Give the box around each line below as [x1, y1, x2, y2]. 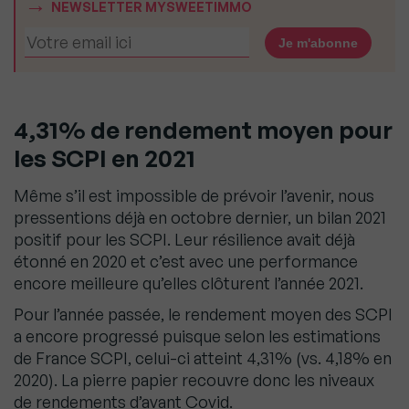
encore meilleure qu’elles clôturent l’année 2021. [14, 273, 363, 294]
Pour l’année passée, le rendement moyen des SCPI [14, 304, 393, 325]
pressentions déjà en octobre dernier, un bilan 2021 [14, 207, 386, 228]
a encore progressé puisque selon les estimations [14, 326, 381, 347]
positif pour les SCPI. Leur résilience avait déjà [14, 229, 355, 250]
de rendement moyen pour [90, 115, 393, 145]
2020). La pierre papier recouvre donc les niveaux [14, 370, 374, 391]
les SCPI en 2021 [14, 143, 195, 173]
